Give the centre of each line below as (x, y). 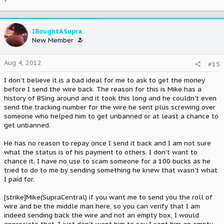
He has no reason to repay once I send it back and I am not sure (107, 143)
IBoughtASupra (57, 31)
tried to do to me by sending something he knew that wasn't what (111, 170)
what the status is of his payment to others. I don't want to (101, 152)
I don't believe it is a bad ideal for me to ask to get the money (104, 80)
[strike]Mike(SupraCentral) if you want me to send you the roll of (108, 197)
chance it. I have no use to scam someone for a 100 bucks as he (107, 161)
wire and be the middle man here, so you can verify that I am (102, 206)
